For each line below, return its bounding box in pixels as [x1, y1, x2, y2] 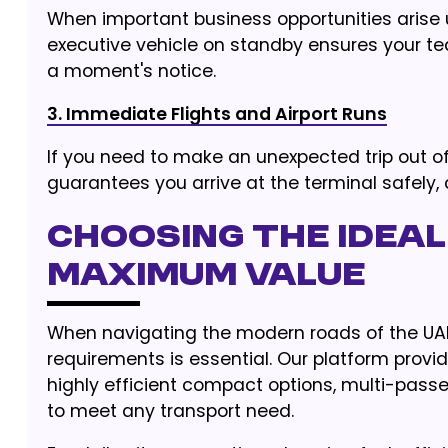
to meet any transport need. [46, 399, 294, 423]
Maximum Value [46, 259, 365, 294]
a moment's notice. [46, 59, 216, 83]
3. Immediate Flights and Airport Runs [46, 102, 387, 126]
